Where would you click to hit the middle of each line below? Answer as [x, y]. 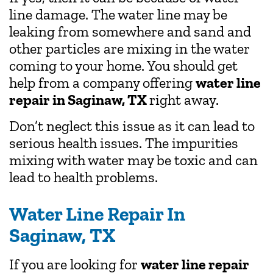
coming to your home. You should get [123, 66]
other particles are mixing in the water [129, 49]
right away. [184, 100]
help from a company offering [102, 83]
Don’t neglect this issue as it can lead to [132, 126]
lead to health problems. [83, 177]
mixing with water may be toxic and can [133, 160]
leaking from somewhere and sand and [130, 32]
